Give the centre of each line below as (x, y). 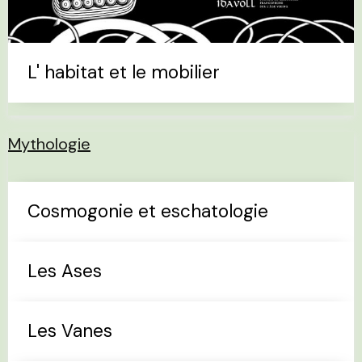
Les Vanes (70, 331)
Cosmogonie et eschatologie (148, 212)
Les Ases (65, 271)
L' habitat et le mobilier (124, 73)
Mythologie (49, 144)
